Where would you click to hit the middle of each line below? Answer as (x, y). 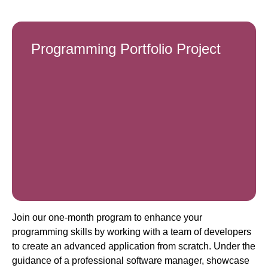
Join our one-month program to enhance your (107, 218)
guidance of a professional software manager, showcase (131, 261)
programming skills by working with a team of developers (132, 232)
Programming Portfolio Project (126, 49)
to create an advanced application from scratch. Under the (134, 246)
